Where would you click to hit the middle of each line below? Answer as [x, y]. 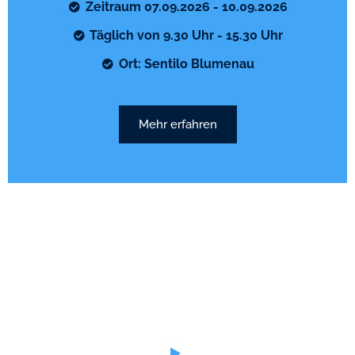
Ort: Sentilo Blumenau [186, 64]
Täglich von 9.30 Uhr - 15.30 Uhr [187, 36]
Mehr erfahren [177, 125]
